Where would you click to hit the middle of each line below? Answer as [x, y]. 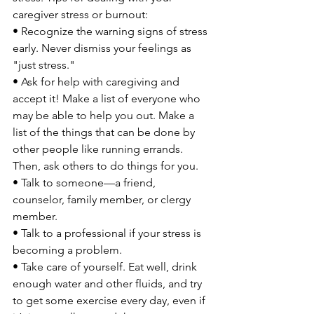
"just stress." [44, 65]
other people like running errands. [99, 149]
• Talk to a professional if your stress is [108, 233]
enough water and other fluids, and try [109, 284]
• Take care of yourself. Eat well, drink [106, 267]
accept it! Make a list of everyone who [108, 98]
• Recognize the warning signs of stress [111, 31]
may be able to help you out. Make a [105, 115]
